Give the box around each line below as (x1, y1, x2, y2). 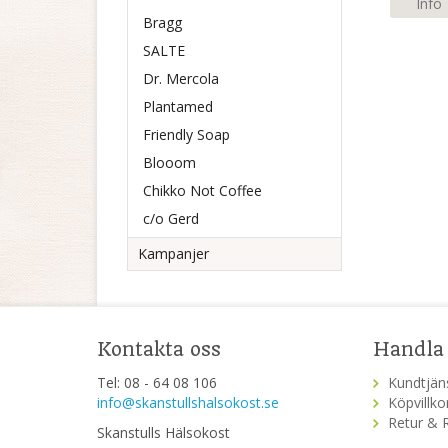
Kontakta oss (97, 338, 221, 361)
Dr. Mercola (143, 69, 219, 88)
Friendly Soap (143, 125, 230, 144)
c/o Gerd (143, 209, 199, 228)
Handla (373, 338, 444, 361)
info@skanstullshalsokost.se (97, 393, 279, 412)
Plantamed (143, 97, 213, 116)
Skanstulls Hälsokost (97, 423, 230, 442)
